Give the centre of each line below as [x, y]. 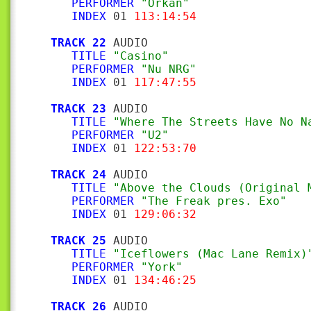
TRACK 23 [78, 109]
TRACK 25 [78, 241]
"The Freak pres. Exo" [214, 201]
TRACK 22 [78, 43]
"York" [162, 267]
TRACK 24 [78, 175]
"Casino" [141, 56]
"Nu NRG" [169, 69]
